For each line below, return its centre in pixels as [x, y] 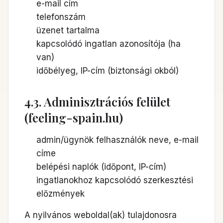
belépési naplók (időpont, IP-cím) [101, 167]
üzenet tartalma [68, 30]
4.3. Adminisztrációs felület [97, 102]
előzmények [60, 194]
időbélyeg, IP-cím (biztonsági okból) [108, 71]
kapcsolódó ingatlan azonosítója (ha [109, 44]
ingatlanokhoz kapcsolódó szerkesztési [115, 180]
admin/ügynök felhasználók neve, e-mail [117, 140]
